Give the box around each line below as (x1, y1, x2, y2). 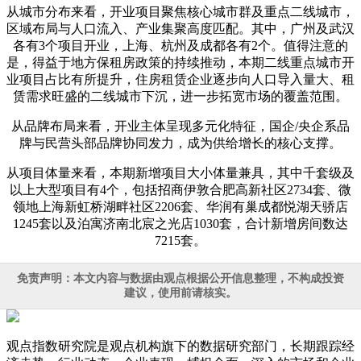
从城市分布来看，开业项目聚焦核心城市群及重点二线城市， (6, 4, 355, 19)
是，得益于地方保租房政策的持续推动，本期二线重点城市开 (6, 55, 355, 69)
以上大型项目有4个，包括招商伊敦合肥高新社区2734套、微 (10, 182, 351, 197)
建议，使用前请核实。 (124, 286, 237, 299)
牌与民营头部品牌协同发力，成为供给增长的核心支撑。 (19, 135, 342, 150)
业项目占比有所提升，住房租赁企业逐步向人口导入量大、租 (6, 72, 355, 86)
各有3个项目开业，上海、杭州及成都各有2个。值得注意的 (13, 38, 348, 52)
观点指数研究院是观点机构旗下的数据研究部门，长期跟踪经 (6, 338, 355, 353)
